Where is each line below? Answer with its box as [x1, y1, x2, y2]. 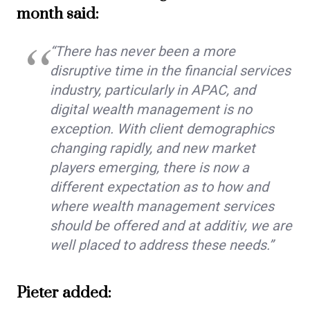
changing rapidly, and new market [50, 140, 255, 157]
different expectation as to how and [50, 179, 268, 196]
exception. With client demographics [50, 120, 274, 138]
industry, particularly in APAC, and [50, 82, 255, 99]
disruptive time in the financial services [50, 62, 291, 80]
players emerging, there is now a [50, 159, 249, 176]
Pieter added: [17, 283, 111, 304]
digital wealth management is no [50, 101, 252, 118]
